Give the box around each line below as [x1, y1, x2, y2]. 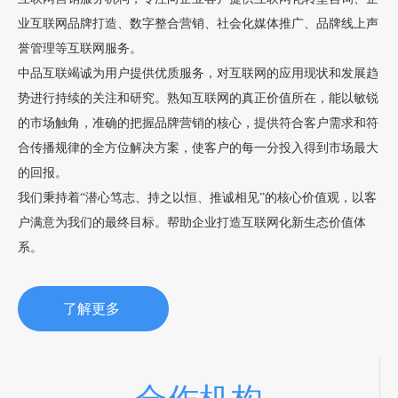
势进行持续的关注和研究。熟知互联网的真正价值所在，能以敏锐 [18, 91, 378, 105]
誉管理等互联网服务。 [18, 41, 142, 55]
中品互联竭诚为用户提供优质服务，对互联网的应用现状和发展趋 [18, 66, 378, 80]
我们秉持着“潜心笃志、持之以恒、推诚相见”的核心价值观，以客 [18, 190, 377, 204]
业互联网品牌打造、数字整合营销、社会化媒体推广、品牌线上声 [18, 16, 378, 30]
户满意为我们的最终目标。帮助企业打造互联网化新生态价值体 [18, 215, 366, 229]
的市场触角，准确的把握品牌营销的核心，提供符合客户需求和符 [18, 115, 378, 130]
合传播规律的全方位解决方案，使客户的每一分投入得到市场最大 [18, 140, 378, 155]
